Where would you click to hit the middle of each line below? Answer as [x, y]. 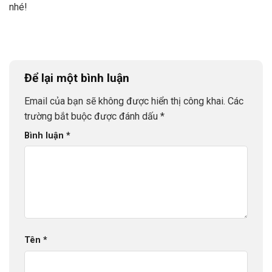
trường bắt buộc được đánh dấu [92, 116]
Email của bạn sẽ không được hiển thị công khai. [125, 101]
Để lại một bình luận [78, 78]
